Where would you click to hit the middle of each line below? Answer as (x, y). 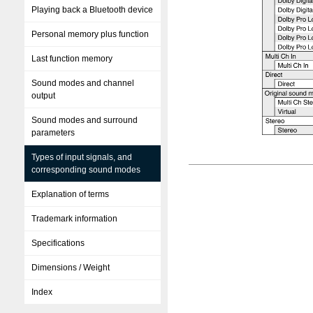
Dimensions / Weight (71, 268)
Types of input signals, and (82, 157)
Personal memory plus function (90, 34)
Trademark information (74, 219)
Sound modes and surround (85, 120)
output (43, 96)
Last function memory (72, 59)
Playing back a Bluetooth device (92, 10)
